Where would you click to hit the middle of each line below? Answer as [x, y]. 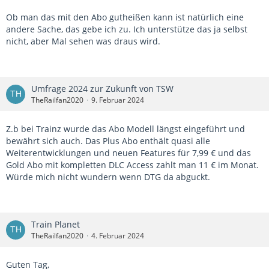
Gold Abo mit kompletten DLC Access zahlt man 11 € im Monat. [132, 165]
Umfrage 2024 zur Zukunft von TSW [102, 89]
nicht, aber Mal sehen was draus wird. [83, 41]
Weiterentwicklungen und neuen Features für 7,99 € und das [128, 153]
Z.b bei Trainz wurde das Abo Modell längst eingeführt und [125, 129]
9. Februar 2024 [118, 100]
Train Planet [56, 225]
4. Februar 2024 [118, 236]
